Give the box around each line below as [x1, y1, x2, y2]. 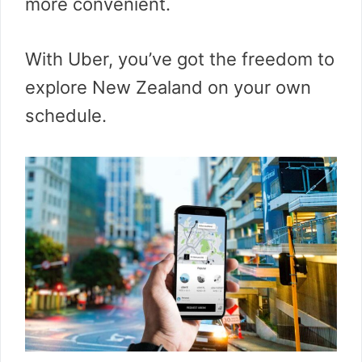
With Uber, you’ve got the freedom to [25, 48, 335, 69]
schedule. [25, 105, 107, 126]
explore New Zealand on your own [25, 77, 311, 98]
